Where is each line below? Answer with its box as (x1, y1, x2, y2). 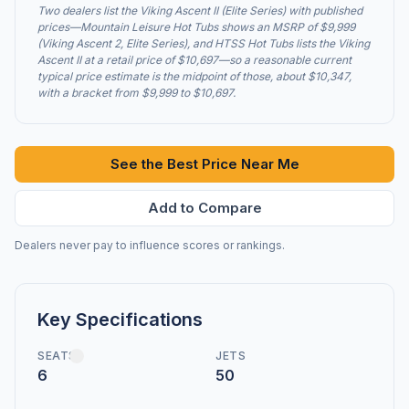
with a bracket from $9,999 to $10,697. (37, 85, 236, 100)
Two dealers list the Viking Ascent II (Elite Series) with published (37, 3, 362, 17)
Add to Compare (147, 198, 262, 216)
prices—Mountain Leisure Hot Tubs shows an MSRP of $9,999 (37, 19, 355, 34)
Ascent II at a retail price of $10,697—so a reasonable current (37, 52, 351, 67)
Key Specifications (37, 308, 203, 330)
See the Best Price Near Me (110, 154, 299, 173)
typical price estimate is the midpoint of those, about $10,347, (37, 68, 351, 83)
